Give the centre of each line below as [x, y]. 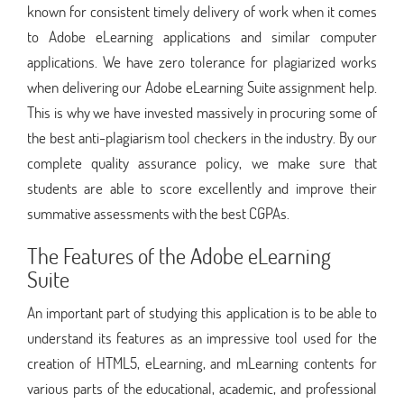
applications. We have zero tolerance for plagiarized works [202, 61]
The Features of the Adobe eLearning [179, 255]
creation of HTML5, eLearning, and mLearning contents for [202, 363]
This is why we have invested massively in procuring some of [202, 112]
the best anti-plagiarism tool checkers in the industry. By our [202, 137]
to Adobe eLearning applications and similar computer [202, 36]
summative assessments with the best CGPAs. [158, 213]
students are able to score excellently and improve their [202, 188]
